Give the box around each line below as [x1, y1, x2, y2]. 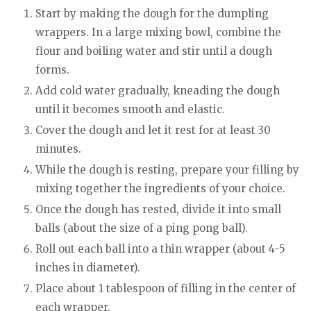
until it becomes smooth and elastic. [35, 102, 225, 116]
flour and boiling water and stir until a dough [35, 44, 272, 58]
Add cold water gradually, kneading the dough [35, 83, 280, 97]
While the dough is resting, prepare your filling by [35, 162, 299, 176]
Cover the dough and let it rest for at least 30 [35, 123, 271, 137]
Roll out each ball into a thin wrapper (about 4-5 [35, 242, 285, 255]
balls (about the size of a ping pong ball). [35, 221, 248, 235]
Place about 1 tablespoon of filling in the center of [35, 281, 296, 295]
